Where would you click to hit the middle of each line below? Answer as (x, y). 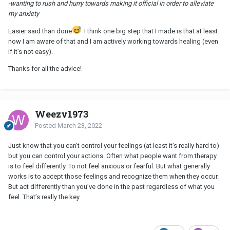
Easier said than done (40, 31)
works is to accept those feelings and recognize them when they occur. (113, 177)
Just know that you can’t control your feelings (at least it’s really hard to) (114, 146)
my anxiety (24, 14)
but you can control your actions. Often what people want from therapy (112, 156)
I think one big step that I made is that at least (150, 31)
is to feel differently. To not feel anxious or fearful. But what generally (109, 166)
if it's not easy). (31, 52)
